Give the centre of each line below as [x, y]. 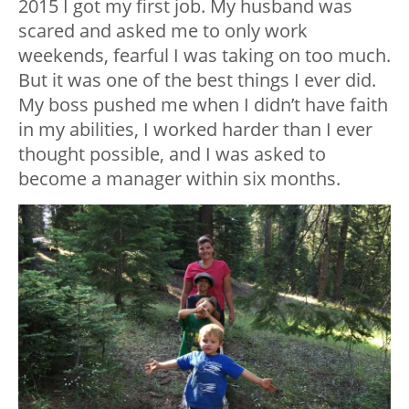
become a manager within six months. [179, 178]
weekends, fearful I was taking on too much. [204, 55]
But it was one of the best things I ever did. [197, 79]
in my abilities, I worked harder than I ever [195, 129]
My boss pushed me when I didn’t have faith [203, 104]
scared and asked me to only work [163, 30]
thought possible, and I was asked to [172, 153]
